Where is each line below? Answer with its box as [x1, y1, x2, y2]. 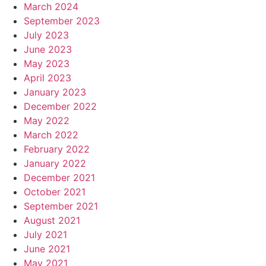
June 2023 [24, 43, 72, 56]
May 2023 [24, 58, 69, 70]
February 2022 [24, 143, 90, 156]
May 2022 [24, 115, 69, 127]
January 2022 [24, 157, 86, 170]
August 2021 [24, 214, 80, 227]
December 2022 [24, 100, 97, 113]
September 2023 [24, 15, 100, 27]
